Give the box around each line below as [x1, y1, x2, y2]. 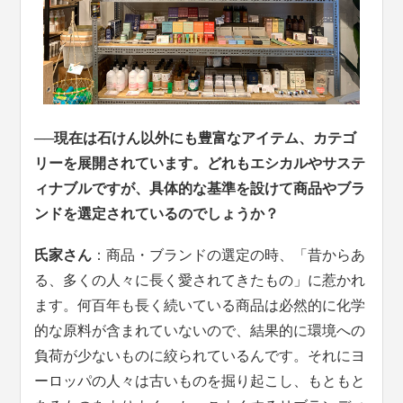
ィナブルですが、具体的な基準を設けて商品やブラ [34, 181, 366, 197]
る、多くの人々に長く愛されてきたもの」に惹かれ [34, 273, 366, 289]
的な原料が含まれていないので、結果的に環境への [34, 323, 366, 339]
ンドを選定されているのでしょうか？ [34, 206, 280, 222]
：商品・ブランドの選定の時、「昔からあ [92, 247, 366, 264]
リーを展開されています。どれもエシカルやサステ [34, 156, 366, 172]
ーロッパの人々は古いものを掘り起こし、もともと [34, 373, 366, 390]
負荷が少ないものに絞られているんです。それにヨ [34, 348, 366, 364]
